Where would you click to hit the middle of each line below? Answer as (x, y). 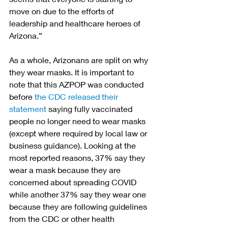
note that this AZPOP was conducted (77, 84)
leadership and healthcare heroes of (76, 23)
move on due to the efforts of (63, 11)
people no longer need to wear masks (78, 121)
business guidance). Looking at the (74, 145)
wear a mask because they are (66, 169)
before (22, 96)
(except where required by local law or (79, 133)
